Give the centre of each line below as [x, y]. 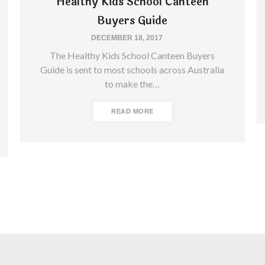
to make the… [132, 83]
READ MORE [132, 111]
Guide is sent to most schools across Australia [132, 69]
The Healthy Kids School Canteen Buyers [132, 55]
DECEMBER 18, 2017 [127, 38]
